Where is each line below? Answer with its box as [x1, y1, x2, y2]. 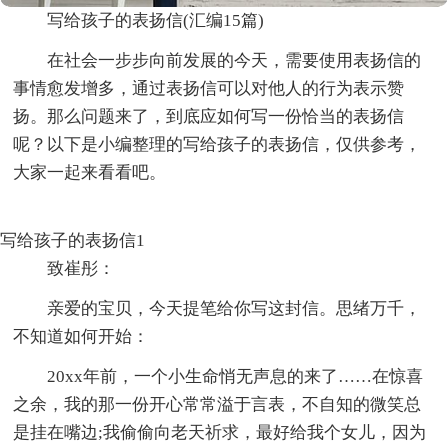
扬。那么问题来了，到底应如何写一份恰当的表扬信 [13, 106, 405, 126]
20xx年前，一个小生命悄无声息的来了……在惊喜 [47, 366, 424, 386]
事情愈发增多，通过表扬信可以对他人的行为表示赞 [13, 78, 405, 98]
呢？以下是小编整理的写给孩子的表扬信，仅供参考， [13, 134, 422, 154]
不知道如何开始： [13, 326, 150, 346]
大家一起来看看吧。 [13, 162, 167, 182]
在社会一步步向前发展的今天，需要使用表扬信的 [47, 50, 422, 70]
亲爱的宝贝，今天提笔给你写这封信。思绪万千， [47, 298, 422, 318]
